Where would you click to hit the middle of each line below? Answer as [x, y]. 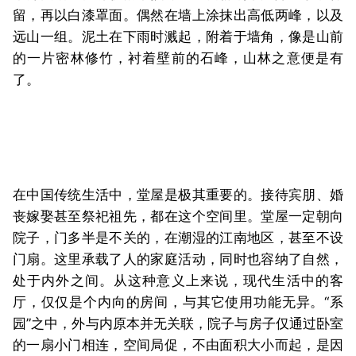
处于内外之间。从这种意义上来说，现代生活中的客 [178, 280]
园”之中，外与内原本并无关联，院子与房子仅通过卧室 [178, 323]
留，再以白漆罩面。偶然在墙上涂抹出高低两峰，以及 [178, 15]
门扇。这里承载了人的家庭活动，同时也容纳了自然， [178, 259]
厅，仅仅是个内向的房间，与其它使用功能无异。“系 [178, 302]
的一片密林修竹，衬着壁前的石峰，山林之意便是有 [178, 58]
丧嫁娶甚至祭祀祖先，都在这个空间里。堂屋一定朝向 [178, 216]
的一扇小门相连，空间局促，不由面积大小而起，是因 [178, 344]
